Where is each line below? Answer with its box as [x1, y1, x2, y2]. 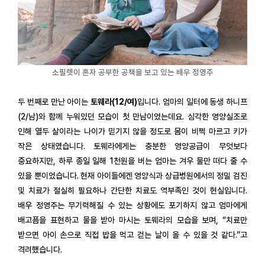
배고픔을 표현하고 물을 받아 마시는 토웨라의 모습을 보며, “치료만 [18, 215, 247, 225]
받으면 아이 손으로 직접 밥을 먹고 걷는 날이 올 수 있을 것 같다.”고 [18, 230, 247, 240]
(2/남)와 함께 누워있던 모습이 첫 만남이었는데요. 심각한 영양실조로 [18, 112, 247, 122]
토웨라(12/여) [91, 97, 137, 107]
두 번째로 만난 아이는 [18, 97, 91, 107]
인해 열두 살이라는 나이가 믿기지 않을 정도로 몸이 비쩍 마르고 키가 [18, 127, 247, 137]
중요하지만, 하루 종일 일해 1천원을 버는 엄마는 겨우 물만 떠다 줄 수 [18, 156, 247, 166]
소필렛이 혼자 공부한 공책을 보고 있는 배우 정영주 [51, 67, 214, 77]
